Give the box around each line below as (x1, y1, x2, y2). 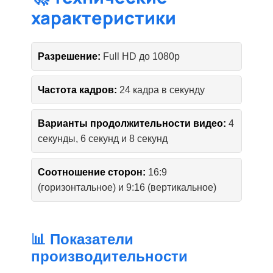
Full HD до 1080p (101, 51, 180, 62)
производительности (31, 248, 188, 265)
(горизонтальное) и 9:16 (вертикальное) (38, 182, 217, 193)
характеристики (31, 5, 177, 30)
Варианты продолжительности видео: (38, 118, 227, 129)
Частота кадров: (38, 85, 118, 96)
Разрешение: (38, 51, 101, 62)
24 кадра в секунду (117, 85, 205, 96)
